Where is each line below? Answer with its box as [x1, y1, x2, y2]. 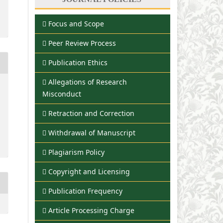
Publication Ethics [48, 58, 108, 68]
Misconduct [42, 89, 81, 99]
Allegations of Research [48, 77, 127, 87]
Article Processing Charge [48, 206, 134, 216]
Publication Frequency [48, 186, 122, 196]
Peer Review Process [48, 38, 116, 48]
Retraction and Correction [48, 109, 134, 118]
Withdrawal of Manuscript [48, 128, 135, 138]
